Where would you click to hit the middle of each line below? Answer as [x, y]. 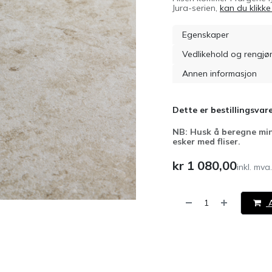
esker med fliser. [206, 141]
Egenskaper [206, 35]
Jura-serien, [196, 8]
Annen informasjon [219, 73]
